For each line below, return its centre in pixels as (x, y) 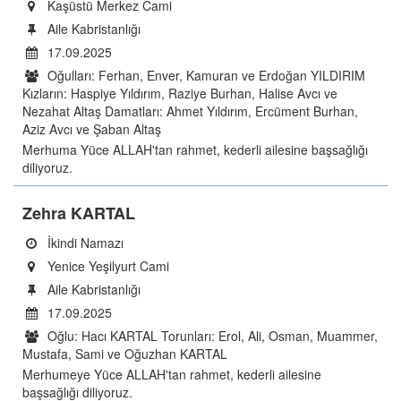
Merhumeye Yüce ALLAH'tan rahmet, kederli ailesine (172, 374)
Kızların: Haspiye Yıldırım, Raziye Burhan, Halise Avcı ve (180, 93)
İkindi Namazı (84, 243)
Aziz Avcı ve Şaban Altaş (92, 129)
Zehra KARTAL (79, 213)
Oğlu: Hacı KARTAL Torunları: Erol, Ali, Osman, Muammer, (211, 336)
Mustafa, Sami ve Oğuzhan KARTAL (125, 354)
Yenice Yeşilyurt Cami (107, 266)
